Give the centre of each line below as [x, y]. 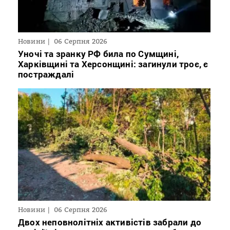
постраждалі [46, 74]
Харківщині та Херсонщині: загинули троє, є [113, 64]
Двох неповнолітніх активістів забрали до [110, 222]
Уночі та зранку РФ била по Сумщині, [98, 54]
